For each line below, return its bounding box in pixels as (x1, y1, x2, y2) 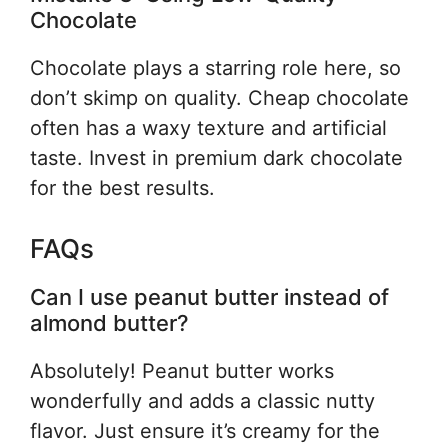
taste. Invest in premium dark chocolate (30, 145, 403, 170)
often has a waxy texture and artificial (30, 115, 387, 140)
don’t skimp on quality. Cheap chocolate (30, 85, 409, 110)
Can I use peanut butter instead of (30, 283, 389, 310)
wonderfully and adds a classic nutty (30, 388, 375, 413)
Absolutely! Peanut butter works (30, 358, 334, 383)
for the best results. (30, 175, 215, 200)
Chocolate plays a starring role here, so (30, 55, 401, 80)
